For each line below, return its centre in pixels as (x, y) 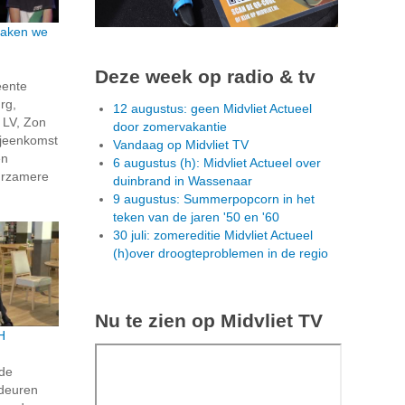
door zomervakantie (170, 126)
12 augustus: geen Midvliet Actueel (212, 108)
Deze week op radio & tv (205, 76)
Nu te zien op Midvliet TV (209, 320)
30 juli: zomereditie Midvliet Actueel (213, 235)
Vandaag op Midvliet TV (181, 144)
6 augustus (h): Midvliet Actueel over (217, 162)
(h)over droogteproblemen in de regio (221, 253)
